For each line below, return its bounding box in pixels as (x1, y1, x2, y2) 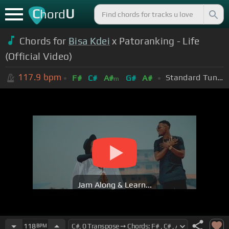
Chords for (19, 35, 69, 47)
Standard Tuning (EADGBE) (217, 72, 223, 82)
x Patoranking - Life (110, 35, 200, 47)
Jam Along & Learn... (77, 180, 152, 190)
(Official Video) (5, 50, 73, 62)
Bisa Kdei (68, 35, 110, 47)
